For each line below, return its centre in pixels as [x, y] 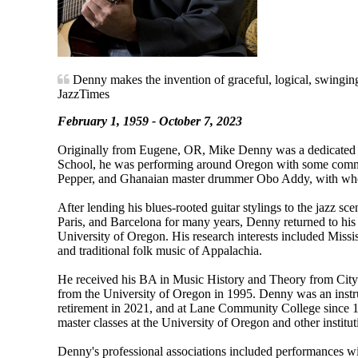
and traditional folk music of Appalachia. [160, 250]
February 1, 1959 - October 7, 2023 [150, 121]
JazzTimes [84, 93]
